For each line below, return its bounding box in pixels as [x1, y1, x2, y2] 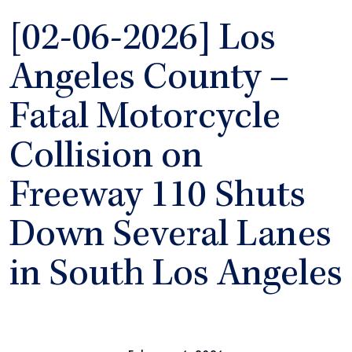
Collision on [9, 139, 203, 179]
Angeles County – [9, 60, 290, 101]
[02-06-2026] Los [9, 21, 276, 61]
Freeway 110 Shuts [9, 178, 306, 218]
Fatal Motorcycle [9, 100, 280, 140]
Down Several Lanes [9, 218, 332, 258]
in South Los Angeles [9, 257, 343, 297]
